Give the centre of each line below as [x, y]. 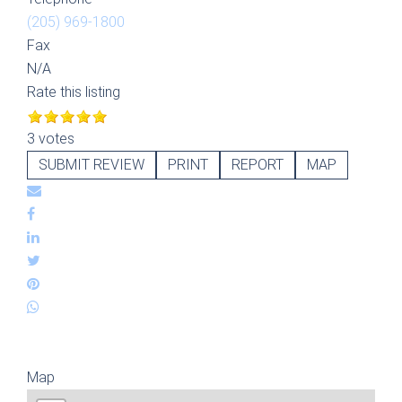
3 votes [51, 139]
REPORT [258, 165]
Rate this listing [74, 92]
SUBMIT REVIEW [92, 165]
